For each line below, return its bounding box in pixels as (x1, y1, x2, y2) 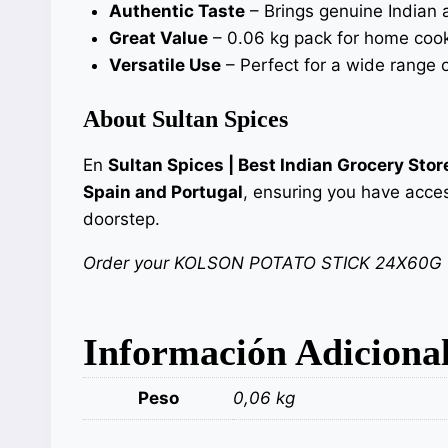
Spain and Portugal (83, 182, 243, 203)
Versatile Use (108, 54, 221, 75)
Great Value (108, 27, 208, 48)
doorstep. (83, 209, 160, 230)
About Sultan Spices (83, 106, 288, 133)
